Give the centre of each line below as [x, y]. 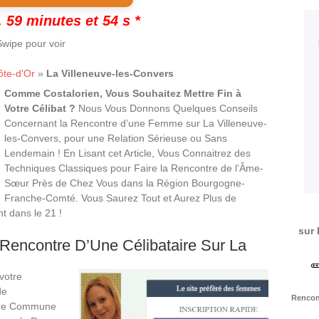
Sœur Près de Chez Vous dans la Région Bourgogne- [125, 183]
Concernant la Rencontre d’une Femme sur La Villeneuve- [136, 123]
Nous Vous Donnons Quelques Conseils [167, 108]
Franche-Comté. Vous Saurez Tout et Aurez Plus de [120, 198]
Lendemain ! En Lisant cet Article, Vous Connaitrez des [127, 153]
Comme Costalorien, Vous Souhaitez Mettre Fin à [123, 93]
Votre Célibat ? [40, 108]
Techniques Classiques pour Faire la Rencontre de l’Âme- [134, 168]
